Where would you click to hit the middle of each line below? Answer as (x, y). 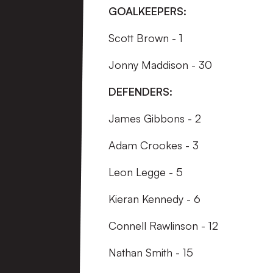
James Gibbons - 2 (155, 119)
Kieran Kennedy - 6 (154, 199)
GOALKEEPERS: (147, 11)
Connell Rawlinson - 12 (163, 226)
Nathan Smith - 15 (151, 253)
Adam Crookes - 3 (155, 145)
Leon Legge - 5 (146, 172)
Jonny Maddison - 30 (160, 65)
